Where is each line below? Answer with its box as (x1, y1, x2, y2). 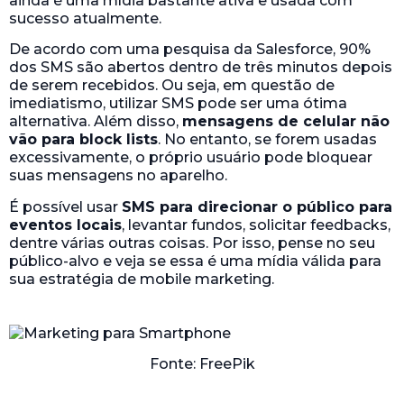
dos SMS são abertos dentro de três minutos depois (9, 59, 392, 77)
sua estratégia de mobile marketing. (9, 270, 274, 288)
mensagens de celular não (182, 113, 390, 131)
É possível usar (9, 197, 122, 216)
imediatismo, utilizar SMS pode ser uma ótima (9, 95, 347, 113)
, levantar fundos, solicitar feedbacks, (122, 216, 390, 234)
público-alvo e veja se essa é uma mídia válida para (9, 252, 381, 270)
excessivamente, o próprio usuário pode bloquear (9, 149, 372, 167)
